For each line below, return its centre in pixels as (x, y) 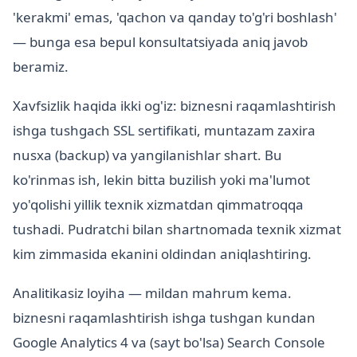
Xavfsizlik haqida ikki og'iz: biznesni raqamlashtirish (175, 106)
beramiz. (41, 67)
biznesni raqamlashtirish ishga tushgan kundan (164, 318)
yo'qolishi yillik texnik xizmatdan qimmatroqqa (158, 205)
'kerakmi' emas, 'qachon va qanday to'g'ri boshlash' (175, 18)
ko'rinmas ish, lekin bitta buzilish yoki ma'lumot (161, 180)
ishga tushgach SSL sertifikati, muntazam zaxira (164, 131)
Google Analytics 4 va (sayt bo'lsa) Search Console (169, 343)
